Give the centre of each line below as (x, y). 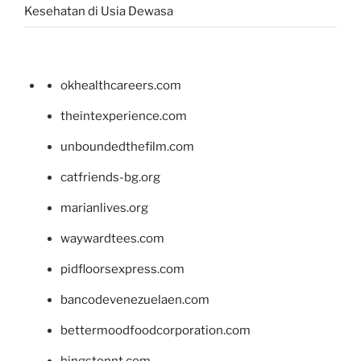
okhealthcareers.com (121, 86)
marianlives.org (104, 208)
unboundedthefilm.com (127, 147)
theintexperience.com (124, 116)
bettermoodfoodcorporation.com (156, 331)
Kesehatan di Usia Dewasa (99, 11)
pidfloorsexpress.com (122, 270)
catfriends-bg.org (110, 178)
